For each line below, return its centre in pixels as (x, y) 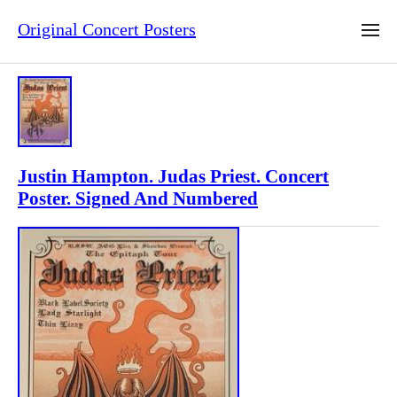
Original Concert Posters (107, 30)
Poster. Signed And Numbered (138, 199)
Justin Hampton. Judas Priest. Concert (173, 177)
